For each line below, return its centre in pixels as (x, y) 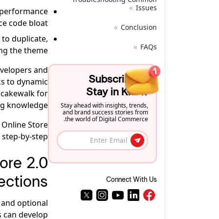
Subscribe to (118, 79)
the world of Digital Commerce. (107, 119)
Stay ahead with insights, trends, (104, 105)
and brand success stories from (105, 112)
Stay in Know (117, 92)
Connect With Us (131, 180)
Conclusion (139, 27)
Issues (146, 8)
